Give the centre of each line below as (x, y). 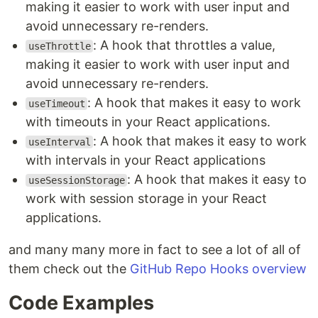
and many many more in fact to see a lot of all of (155, 250)
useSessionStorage (76, 180)
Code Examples (81, 303)
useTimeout (56, 104)
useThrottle (59, 46)
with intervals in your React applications (146, 160)
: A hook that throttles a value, (185, 45)
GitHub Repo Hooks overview (218, 269)
